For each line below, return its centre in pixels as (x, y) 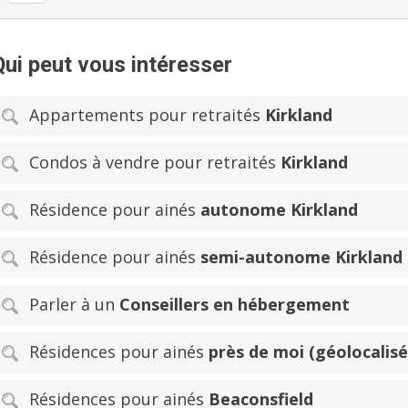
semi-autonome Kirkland (301, 256)
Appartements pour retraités (147, 114)
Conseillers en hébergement (235, 304)
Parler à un (74, 304)
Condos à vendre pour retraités (155, 162)
